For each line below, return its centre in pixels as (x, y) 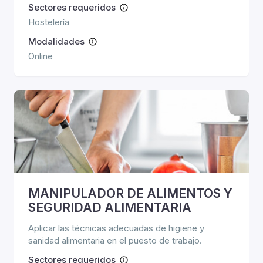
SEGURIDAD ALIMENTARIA (110, 208)
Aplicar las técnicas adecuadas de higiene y (116, 228)
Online (41, 56)
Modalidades (56, 41)
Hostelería (49, 22)
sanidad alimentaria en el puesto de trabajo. (115, 240)
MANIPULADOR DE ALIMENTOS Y (130, 193)
